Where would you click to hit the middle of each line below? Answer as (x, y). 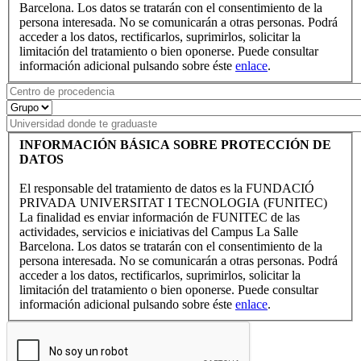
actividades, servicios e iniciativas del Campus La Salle (159, 232)
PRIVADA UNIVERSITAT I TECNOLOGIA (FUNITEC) (173, 203)
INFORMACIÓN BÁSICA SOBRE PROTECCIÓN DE (175, 145)
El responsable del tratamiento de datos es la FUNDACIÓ (167, 189)
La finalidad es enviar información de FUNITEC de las (160, 218)
